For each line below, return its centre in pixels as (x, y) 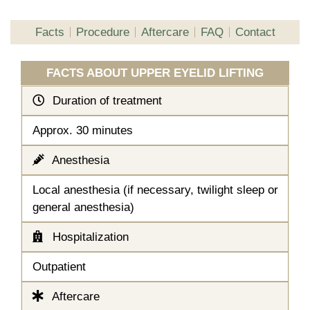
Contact (255, 32)
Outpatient (59, 266)
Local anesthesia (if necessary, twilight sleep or (155, 190)
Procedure (102, 32)
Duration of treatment (106, 100)
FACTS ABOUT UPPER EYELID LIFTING (155, 73)
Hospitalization (89, 237)
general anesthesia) (83, 207)
